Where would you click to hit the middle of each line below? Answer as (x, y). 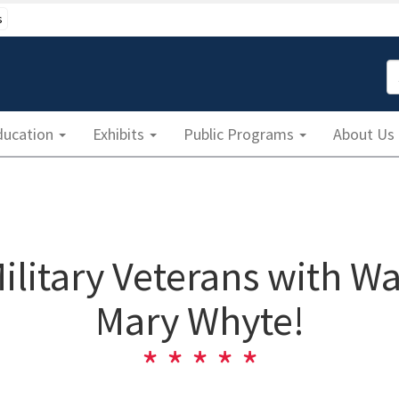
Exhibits (120, 134)
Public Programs (240, 134)
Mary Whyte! (199, 321)
